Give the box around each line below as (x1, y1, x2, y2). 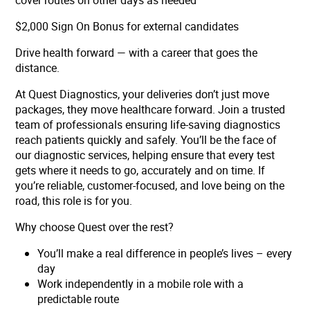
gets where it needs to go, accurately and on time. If (15, 163, 266, 179)
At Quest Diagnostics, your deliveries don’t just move (15, 86, 270, 102)
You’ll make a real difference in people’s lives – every (37, 246, 293, 262)
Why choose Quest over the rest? (15, 219, 174, 235)
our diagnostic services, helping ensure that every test (15, 147, 275, 163)
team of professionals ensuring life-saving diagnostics (15, 117, 281, 133)
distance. (15, 60, 60, 76)
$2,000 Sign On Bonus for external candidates (15, 19, 242, 35)
